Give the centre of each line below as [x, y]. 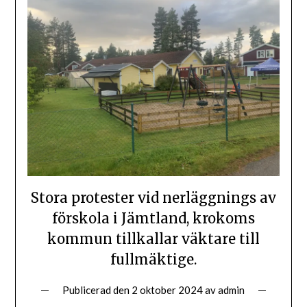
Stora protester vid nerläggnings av [153, 197]
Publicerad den [97, 290]
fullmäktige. [153, 259]
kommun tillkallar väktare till [153, 238]
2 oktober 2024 [167, 290]
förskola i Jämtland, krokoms [153, 218]
